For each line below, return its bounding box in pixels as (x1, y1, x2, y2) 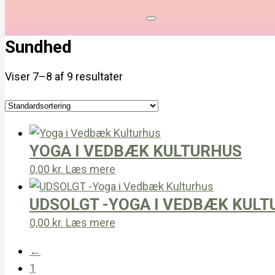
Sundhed (5, 37, 72, 57)
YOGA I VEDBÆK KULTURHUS (29, 142, 242, 160)
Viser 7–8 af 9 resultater (5, 70, 123, 83)
